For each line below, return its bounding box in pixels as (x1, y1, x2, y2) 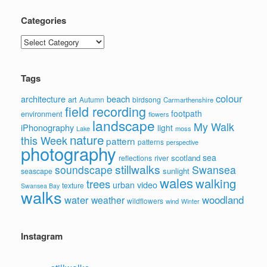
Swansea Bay (21, 181, 60, 190)
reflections (119, 152, 152, 163)
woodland (202, 192, 244, 207)
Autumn (79, 94, 104, 104)
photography (21, 140, 116, 166)
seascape (21, 165, 52, 176)
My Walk (194, 119, 234, 134)
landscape (92, 115, 155, 135)
